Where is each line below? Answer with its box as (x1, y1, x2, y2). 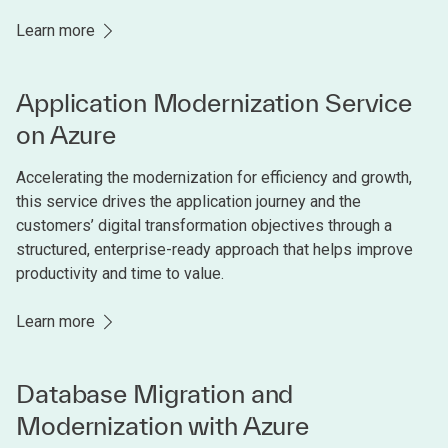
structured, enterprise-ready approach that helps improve (16, 240, 413, 259)
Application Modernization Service (16, 88, 413, 117)
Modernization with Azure (16, 411, 310, 440)
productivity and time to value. (16, 264, 224, 283)
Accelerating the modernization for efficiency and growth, (16, 168, 412, 187)
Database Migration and (16, 379, 294, 408)
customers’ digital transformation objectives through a (16, 216, 392, 235)
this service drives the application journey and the (16, 192, 361, 211)
